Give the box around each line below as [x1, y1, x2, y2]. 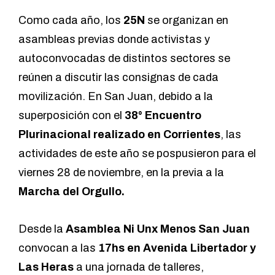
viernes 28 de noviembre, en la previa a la [18, 166, 224, 179]
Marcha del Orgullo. [18, 185, 125, 198]
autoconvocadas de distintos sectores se [18, 52, 230, 65]
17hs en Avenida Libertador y [98, 242, 256, 255]
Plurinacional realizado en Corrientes [18, 128, 220, 141]
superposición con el [18, 109, 125, 122]
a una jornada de [74, 261, 160, 274]
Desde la [18, 223, 66, 236]
